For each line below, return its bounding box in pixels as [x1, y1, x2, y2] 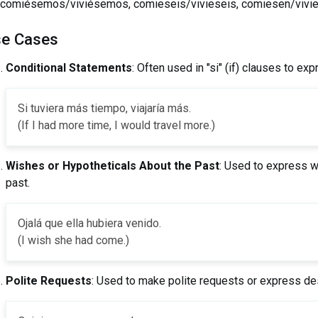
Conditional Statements [5, 60, 132, 75]
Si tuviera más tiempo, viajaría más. [17, 101, 191, 115]
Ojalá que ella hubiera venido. [17, 216, 161, 230]
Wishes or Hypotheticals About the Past [5, 158, 219, 172]
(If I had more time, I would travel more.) [17, 118, 215, 132]
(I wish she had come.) [17, 233, 129, 247]
